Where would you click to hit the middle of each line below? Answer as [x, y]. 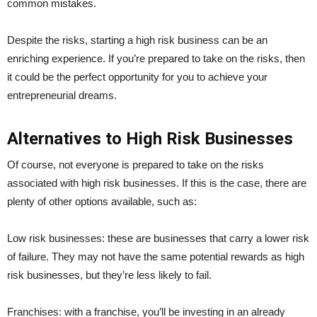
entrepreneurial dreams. [62, 95]
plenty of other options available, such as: [102, 201]
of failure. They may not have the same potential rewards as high [156, 256]
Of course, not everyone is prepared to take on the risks [136, 164]
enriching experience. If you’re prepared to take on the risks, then [156, 58]
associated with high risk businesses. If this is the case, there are [157, 183]
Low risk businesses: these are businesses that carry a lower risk [158, 238]
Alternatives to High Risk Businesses [150, 138]
